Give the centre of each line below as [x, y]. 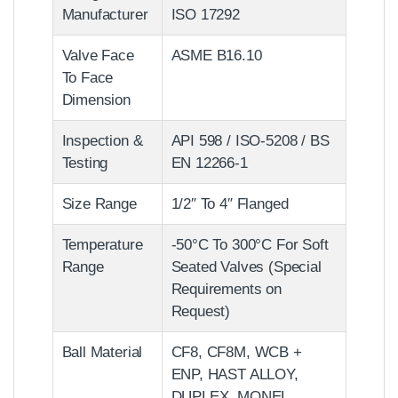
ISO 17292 [205, 14]
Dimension [96, 99]
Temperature [102, 244]
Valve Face [98, 55]
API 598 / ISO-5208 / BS [250, 140]
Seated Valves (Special [246, 267]
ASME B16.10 [216, 55]
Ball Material [102, 352]
